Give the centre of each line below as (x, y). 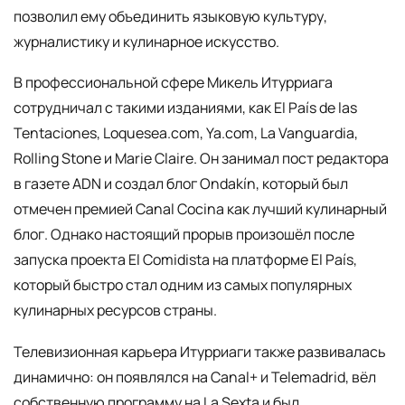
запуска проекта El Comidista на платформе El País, (185, 260)
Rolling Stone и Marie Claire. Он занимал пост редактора (201, 159)
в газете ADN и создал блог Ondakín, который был (181, 184)
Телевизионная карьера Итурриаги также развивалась (200, 351)
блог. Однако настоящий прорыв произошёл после (184, 235)
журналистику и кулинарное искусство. (146, 41)
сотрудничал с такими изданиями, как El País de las (185, 108)
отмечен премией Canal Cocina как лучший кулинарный (200, 209)
